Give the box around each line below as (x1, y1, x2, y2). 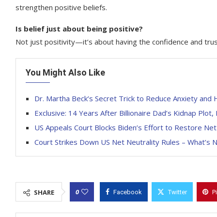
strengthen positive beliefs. (15, 2, 107, 12)
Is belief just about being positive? (15, 23, 143, 33)
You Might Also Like (26, 67, 105, 77)
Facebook (113, 188, 142, 196)
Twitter (168, 188, 187, 196)
